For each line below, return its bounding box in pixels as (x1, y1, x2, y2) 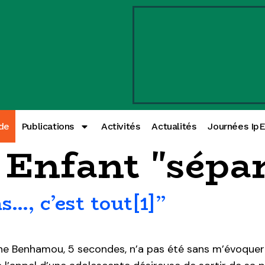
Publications (21, 121, 75, 132)
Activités (101, 121, 140, 132)
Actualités (151, 121, 196, 132)
